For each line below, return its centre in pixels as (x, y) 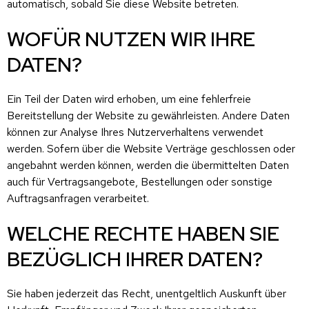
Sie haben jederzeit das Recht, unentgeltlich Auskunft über (147, 293)
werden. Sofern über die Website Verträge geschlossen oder (151, 148)
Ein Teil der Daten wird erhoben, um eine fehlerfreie (129, 99)
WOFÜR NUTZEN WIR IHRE (131, 39)
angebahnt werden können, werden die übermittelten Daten (148, 165)
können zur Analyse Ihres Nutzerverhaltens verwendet (135, 132)
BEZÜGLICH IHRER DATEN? (135, 259)
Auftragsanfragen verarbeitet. (78, 198)
